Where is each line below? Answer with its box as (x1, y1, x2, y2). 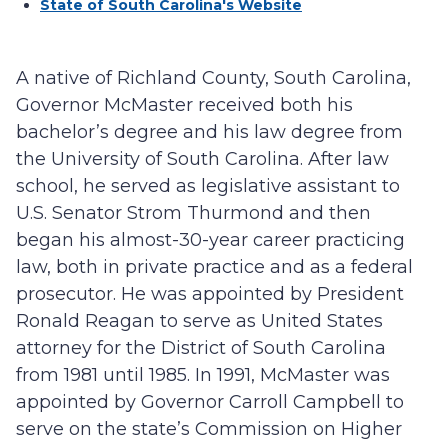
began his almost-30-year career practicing (16, 229, 405, 252)
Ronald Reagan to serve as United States (16, 310, 383, 333)
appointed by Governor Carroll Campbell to (16, 391, 404, 414)
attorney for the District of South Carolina (16, 337, 386, 360)
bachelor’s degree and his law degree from (16, 121, 403, 144)
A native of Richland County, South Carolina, (16, 67, 411, 90)
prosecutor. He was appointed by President (16, 283, 404, 306)
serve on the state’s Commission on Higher (16, 418, 402, 441)
